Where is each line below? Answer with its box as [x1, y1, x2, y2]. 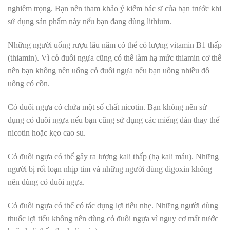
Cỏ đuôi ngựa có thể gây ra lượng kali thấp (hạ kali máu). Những [8, 151, 219, 161]
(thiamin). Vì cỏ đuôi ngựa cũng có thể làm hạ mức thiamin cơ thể [8, 53, 221, 63]
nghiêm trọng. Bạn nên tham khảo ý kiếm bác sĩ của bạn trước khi [8, 4, 221, 13]
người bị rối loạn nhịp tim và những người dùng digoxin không [8, 164, 212, 174]
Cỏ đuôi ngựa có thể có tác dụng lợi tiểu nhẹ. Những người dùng [8, 201, 218, 210]
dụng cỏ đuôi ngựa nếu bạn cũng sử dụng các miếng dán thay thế [8, 116, 219, 125]
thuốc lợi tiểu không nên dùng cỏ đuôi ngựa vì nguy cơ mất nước [8, 214, 218, 223]
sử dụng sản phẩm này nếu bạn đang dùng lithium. [8, 17, 171, 26]
